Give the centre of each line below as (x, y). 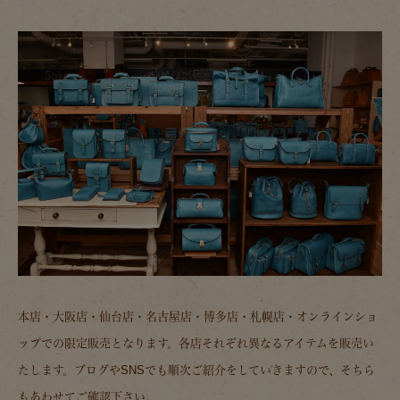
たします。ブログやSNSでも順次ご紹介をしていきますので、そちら (196, 371)
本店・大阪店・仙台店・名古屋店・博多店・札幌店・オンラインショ (198, 317)
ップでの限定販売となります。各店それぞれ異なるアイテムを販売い (196, 344)
